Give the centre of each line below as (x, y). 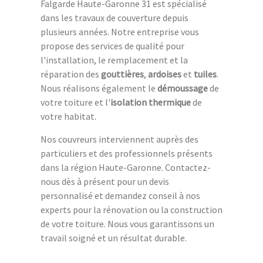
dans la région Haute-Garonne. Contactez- (126, 167)
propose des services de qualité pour (112, 45)
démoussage (183, 88)
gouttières (122, 74)
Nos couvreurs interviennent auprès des (119, 139)
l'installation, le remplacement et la (114, 60)
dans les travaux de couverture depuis (114, 17)
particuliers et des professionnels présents (127, 153)
